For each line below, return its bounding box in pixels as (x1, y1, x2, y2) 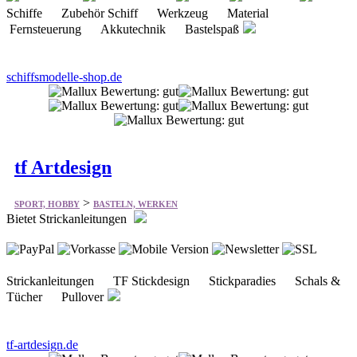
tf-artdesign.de (6, 338, 78, 352)
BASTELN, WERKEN (93, 199, 178, 210)
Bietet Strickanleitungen (6, 212, 130, 226)
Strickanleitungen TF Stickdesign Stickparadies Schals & (6, 274, 340, 288)
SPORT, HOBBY (14, 199, 80, 210)
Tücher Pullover (6, 290, 104, 304)
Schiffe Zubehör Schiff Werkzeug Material (6, 6, 281, 21)
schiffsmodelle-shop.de (6, 70, 122, 84)
